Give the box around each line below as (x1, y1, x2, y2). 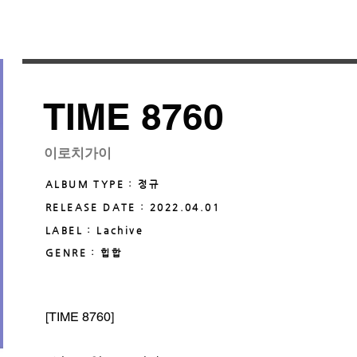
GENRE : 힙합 (45, 247, 122, 258)
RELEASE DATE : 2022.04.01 (45, 202, 221, 213)
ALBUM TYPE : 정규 (45, 178, 159, 190)
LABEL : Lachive (45, 225, 143, 236)
